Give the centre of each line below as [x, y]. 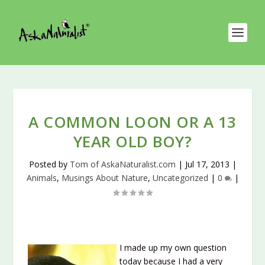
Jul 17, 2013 [207, 164]
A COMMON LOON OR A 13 [132, 122]
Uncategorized [180, 178]
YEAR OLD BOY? [132, 141]
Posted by [49, 164]
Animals [41, 178]
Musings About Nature [104, 178]
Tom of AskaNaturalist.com [122, 164]
